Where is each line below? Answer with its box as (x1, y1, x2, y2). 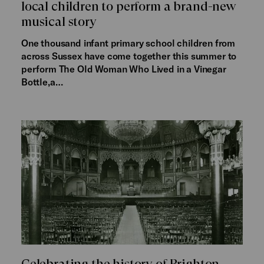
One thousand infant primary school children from (21, 37, 236, 48)
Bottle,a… (21, 75, 63, 87)
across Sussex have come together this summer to (21, 49, 237, 61)
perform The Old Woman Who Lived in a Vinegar (21, 62, 226, 74)
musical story (21, 14, 97, 29)
